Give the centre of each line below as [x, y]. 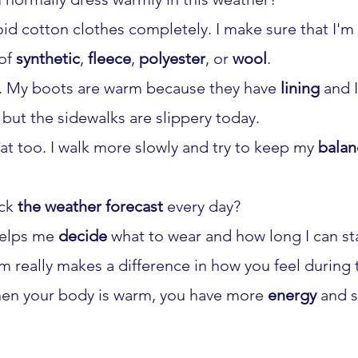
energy [292, 295]
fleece [109, 58]
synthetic [48, 58]
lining [300, 88]
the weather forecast [90, 206]
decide [83, 236]
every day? [202, 206]
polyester [172, 58]
